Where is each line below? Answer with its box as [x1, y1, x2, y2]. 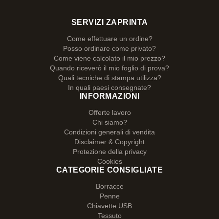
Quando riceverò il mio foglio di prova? [50, 64, 169, 72]
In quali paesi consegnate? [68, 84, 151, 91]
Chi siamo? [92, 118, 127, 126]
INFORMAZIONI [79, 92, 140, 100]
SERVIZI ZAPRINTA [71, 18, 148, 26]
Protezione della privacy [72, 148, 147, 155]
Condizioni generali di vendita [64, 128, 155, 136]
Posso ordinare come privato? [63, 44, 156, 52]
